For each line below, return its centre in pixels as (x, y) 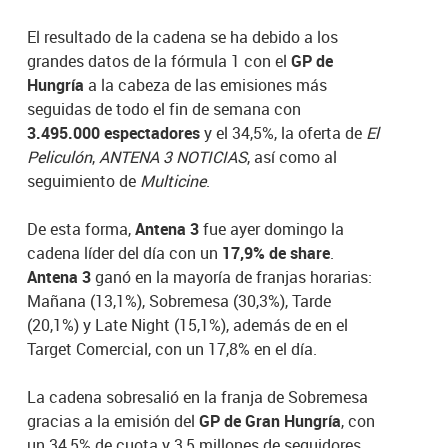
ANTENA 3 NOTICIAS (173, 157)
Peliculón (60, 157)
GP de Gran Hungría (270, 421)
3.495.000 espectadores (114, 133)
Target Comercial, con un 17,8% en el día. (172, 349)
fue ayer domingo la (272, 229)
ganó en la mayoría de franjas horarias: (232, 277)
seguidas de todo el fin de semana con (164, 109)
